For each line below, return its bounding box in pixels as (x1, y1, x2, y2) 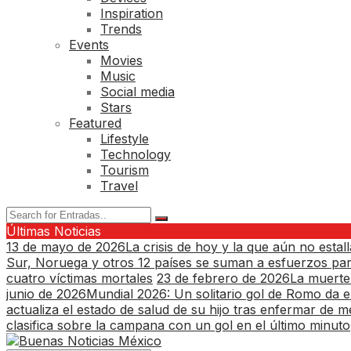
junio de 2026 (6, 285, 86, 302)
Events (69, 36, 109, 52)
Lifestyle (100, 130, 149, 147)
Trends (100, 20, 142, 37)
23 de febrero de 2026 (157, 270, 290, 286)
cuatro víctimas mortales (6, 270, 153, 286)
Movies (100, 52, 143, 68)
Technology (100, 146, 171, 162)
